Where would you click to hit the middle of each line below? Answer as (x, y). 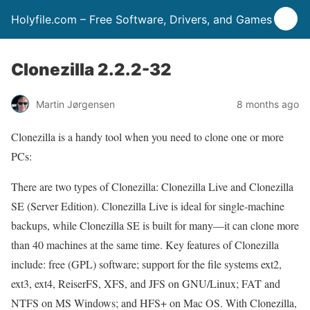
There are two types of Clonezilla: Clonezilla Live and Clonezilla (152, 186)
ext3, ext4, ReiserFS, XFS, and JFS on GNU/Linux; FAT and (146, 283)
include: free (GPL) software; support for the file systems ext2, (146, 264)
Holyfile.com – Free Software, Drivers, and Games (142, 19)
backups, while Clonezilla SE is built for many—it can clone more (155, 225)
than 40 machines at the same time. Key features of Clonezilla (145, 245)
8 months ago (268, 104)
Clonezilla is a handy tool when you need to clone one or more (147, 137)
